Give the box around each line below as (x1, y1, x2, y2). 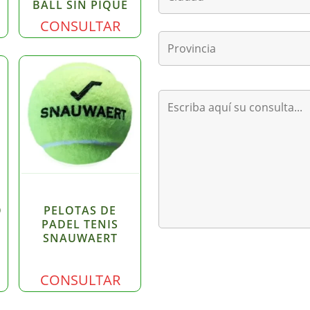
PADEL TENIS (42, 216, 119, 232)
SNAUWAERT (42, 230, 118, 246)
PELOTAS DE (44, 202, 117, 218)
